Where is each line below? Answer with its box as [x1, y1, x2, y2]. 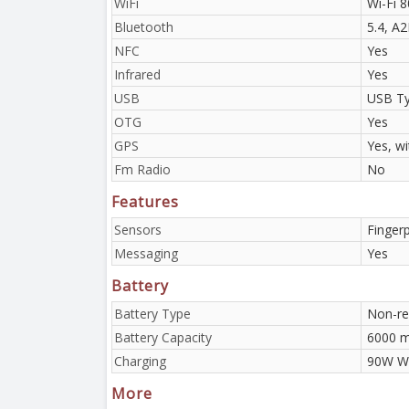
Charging [114, 351, 166, 370]
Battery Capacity [114, 328, 212, 346]
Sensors [114, 220, 162, 238]
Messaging [114, 244, 178, 262]
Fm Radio [114, 160, 171, 178]
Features [111, 191, 179, 212]
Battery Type [114, 304, 191, 322]
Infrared [114, 65, 161, 83]
